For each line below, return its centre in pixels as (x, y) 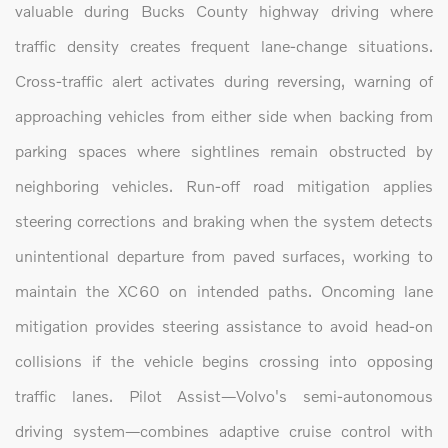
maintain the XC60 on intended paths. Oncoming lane (224, 291)
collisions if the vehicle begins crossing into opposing (224, 361)
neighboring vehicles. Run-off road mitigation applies (224, 186)
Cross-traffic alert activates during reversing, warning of (224, 81)
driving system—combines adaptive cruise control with (224, 431)
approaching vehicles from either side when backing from (224, 116)
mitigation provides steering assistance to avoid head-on (224, 326)
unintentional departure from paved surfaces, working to (224, 256)
